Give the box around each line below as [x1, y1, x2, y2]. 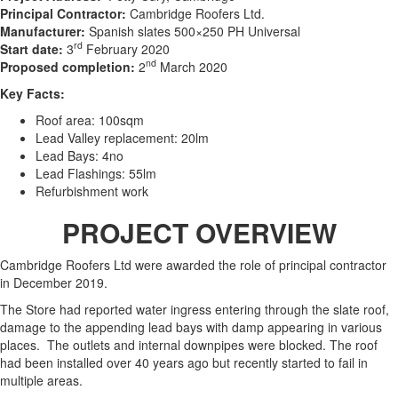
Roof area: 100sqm [36, 110, 144, 129]
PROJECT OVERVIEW [61, 212, 337, 251]
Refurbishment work [36, 181, 148, 200]
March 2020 [156, 57, 227, 76]
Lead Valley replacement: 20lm [36, 128, 209, 147]
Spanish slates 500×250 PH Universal [85, 21, 300, 40]
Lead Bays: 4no [36, 146, 123, 164]
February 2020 [83, 39, 170, 58]
